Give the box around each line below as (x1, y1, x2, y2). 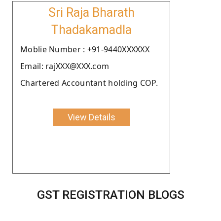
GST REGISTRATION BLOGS (37, 187, 184, 202)
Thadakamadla (51, 22, 132, 37)
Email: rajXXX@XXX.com (20, 60, 110, 72)
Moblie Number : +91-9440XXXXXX (20, 43, 149, 55)
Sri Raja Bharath (48, 5, 135, 20)
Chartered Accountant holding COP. (20, 77, 158, 88)
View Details (67, 111, 115, 122)
